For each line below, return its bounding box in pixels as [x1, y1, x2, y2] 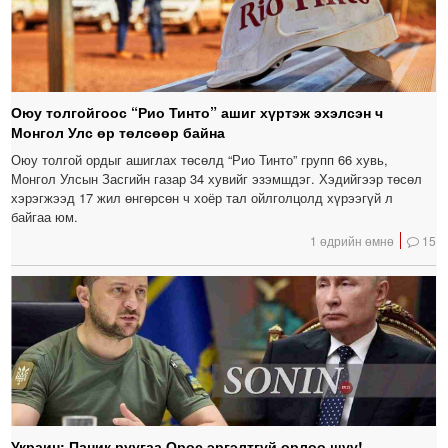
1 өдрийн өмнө [310, 231, 395, 249]
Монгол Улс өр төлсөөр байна [11, 121, 226, 142]
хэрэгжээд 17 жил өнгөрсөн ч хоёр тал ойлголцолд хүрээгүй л [11, 187, 394, 207]
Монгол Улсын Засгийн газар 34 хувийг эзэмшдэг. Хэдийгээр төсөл [11, 168, 423, 188]
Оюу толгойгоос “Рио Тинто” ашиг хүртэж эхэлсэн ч [11, 101, 384, 122]
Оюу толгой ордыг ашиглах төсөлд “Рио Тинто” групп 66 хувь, [11, 149, 389, 169]
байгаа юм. [11, 206, 79, 226]
